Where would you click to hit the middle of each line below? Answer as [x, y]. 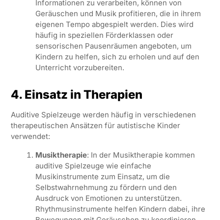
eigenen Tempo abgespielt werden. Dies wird [114, 24]
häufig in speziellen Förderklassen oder [104, 35]
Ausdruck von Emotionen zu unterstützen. [108, 198]
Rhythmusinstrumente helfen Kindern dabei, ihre [120, 209]
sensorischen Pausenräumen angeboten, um [113, 46]
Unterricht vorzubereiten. [80, 67]
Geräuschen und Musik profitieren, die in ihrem [118, 13]
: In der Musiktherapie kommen [141, 155]
